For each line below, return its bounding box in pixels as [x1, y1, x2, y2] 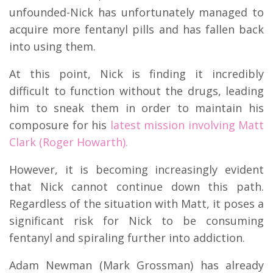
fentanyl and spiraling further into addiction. [9, 230, 245, 246]
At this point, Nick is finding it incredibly [9, 66, 264, 82]
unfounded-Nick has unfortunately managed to [9, 5, 264, 20]
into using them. [9, 39, 96, 54]
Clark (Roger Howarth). [9, 135, 128, 150]
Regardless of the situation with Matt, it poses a [9, 196, 264, 211]
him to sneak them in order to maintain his [9, 101, 264, 116]
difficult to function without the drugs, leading [9, 83, 264, 99]
